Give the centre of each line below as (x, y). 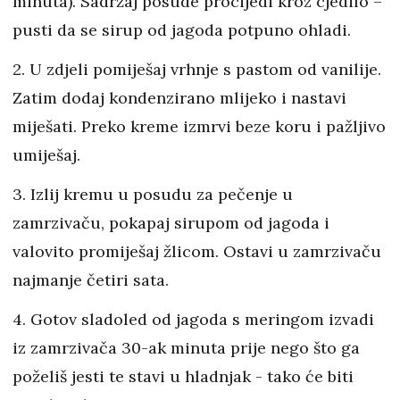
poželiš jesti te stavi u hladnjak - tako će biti (183, 377)
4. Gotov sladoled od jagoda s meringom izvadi (193, 320)
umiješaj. (46, 155)
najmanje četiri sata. (91, 280)
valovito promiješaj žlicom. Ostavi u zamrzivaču (197, 252)
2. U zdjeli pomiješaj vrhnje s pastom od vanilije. (197, 70)
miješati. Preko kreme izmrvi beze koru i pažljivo (199, 127)
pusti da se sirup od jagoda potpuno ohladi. (182, 30)
